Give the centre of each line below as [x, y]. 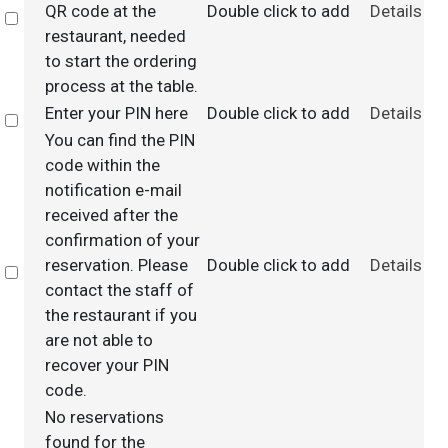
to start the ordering [120, 61]
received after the [111, 215]
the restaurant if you [120, 315]
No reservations [104, 417]
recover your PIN [106, 365]
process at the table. [121, 86]
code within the [102, 165]
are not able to [98, 340]
